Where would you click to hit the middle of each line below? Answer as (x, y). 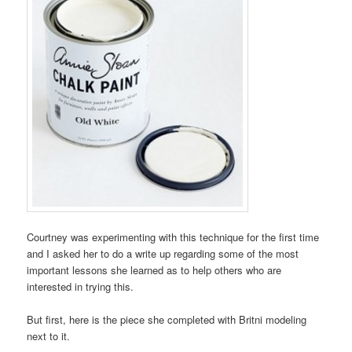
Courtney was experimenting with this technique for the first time (173, 237)
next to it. (49, 336)
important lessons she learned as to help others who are (154, 270)
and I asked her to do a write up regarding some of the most (163, 254)
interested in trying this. (81, 287)
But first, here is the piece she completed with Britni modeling (167, 320)
